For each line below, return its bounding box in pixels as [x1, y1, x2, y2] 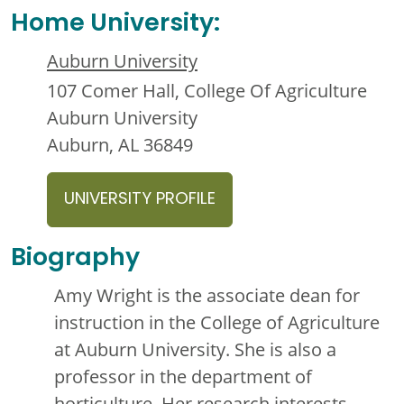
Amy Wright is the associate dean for [54, 283, 360, 308]
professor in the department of [54, 364, 312, 389]
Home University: [11, 5, 220, 46]
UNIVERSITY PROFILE [64, 186, 216, 215]
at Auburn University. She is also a [54, 337, 336, 362]
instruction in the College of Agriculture [54, 310, 380, 335]
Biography [11, 239, 140, 280]
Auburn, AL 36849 [47, 133, 193, 157]
